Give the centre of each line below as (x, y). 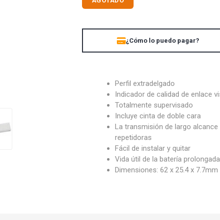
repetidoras (134, 137)
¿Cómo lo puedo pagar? (163, 41)
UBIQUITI (61, 15)
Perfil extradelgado (145, 83)
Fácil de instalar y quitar (153, 148)
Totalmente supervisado (154, 105)
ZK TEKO (158, 15)
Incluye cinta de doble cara (158, 116)
